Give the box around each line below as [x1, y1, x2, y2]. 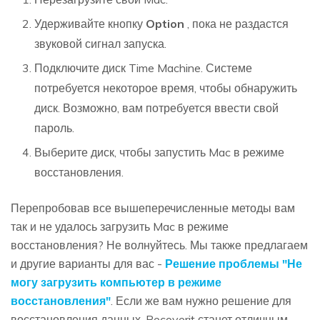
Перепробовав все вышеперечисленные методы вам [11, 201, 295, 216]
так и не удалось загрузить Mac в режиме [11, 219, 229, 234]
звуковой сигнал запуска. [34, 36, 166, 51]
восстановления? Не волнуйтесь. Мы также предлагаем [11, 238, 308, 253]
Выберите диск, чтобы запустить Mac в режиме [34, 145, 284, 160]
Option [143, 16, 187, 31]
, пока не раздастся [187, 16, 289, 31]
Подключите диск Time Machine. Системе [34, 61, 252, 76]
